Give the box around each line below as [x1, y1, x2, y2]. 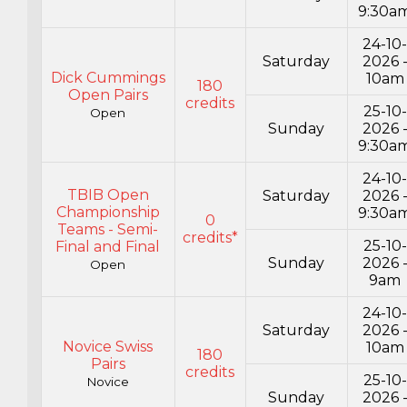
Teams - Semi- [57, 221, 159, 239]
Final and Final [55, 238, 161, 256]
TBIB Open [66, 186, 149, 204]
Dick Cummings [50, 69, 165, 87]
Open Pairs [67, 86, 148, 104]
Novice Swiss [63, 338, 154, 356]
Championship [55, 203, 160, 222]
